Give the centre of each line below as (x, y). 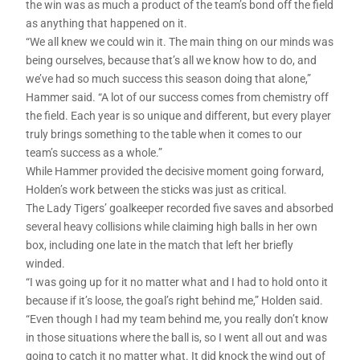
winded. (46, 264)
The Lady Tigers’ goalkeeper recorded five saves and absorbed (180, 209)
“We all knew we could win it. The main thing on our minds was (180, 42)
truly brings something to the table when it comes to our (164, 135)
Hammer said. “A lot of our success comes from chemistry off (178, 98)
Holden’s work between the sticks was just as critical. (157, 190)
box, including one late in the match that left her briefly (160, 245)
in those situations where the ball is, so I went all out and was (177, 338)
